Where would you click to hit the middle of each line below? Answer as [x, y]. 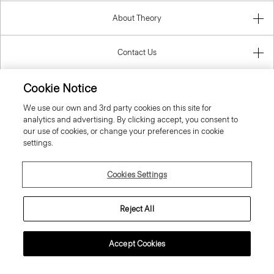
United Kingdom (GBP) [127, 143]
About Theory [137, 18]
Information [137, 86]
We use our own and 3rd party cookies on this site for [118, 108]
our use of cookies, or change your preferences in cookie [124, 131]
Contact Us [137, 52]
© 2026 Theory [137, 225]
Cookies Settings [137, 175]
